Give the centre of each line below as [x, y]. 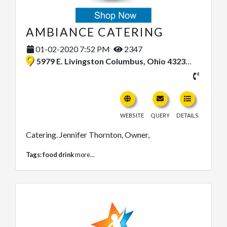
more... [85, 154]
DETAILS [187, 115]
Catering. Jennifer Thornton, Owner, [88, 134]
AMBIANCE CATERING [95, 32]
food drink [58, 154]
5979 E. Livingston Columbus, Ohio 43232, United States [111, 61]
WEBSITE [132, 115]
